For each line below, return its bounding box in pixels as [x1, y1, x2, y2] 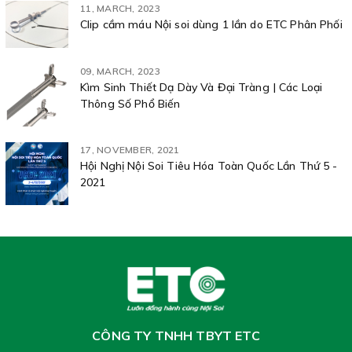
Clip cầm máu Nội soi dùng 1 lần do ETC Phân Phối [80, 17, 343, 31]
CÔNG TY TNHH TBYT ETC [92, 328, 260, 343]
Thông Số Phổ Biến [80, 97, 181, 111]
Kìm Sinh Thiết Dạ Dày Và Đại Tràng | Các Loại [80, 80, 323, 94]
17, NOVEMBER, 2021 [80, 144, 180, 156]
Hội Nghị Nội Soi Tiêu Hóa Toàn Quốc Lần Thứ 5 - [80, 159, 338, 173]
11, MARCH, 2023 [80, 2, 160, 14]
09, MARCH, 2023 [80, 65, 160, 77]
